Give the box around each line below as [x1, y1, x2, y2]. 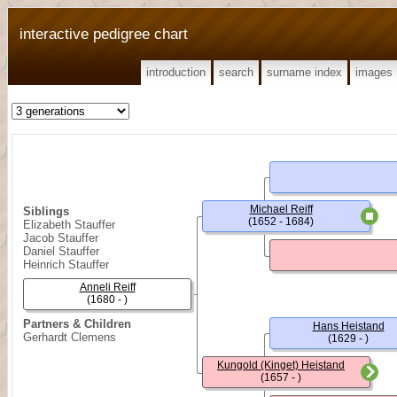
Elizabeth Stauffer [23, 218, 115, 231]
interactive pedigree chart [19, 25, 188, 43]
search [219, 66, 253, 79]
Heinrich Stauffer [23, 258, 109, 271]
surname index [267, 66, 342, 79]
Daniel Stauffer [23, 245, 99, 258]
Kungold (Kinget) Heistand [217, 359, 345, 371]
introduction [146, 66, 206, 79]
